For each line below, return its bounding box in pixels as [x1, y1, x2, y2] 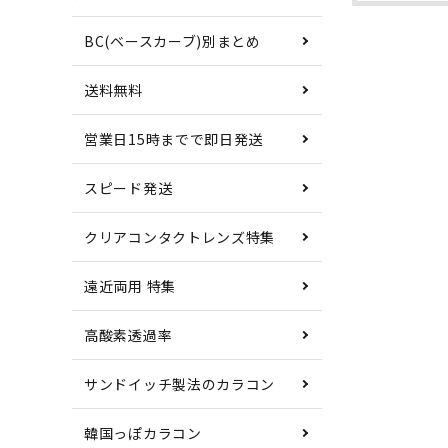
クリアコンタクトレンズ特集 [84, 227, 276, 248]
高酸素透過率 [84, 325, 173, 346]
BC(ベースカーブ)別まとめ [84, 31, 261, 52]
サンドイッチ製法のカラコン [84, 374, 276, 395]
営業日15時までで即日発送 [84, 129, 264, 150]
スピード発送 [84, 178, 173, 199]
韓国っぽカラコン [84, 423, 202, 444]
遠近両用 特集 [84, 276, 176, 297]
